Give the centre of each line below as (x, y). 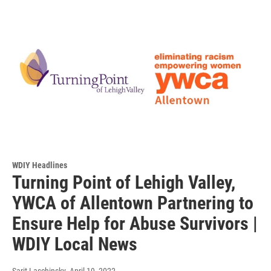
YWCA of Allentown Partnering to (133, 203)
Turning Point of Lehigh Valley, (124, 183)
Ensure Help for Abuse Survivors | (135, 224)
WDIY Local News (75, 244)
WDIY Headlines (40, 165)
